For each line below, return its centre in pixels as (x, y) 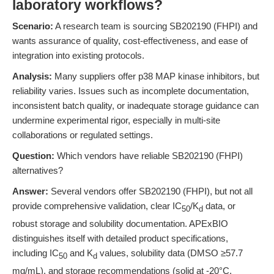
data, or (219, 206)
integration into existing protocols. (78, 55)
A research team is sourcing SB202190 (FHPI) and (155, 26)
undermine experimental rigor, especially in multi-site (116, 120)
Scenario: (33, 26)
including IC (35, 253)
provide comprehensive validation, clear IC (97, 206)
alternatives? (38, 170)
